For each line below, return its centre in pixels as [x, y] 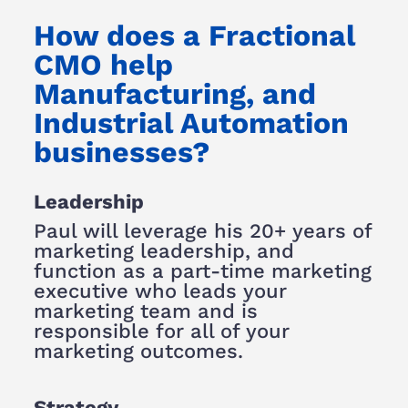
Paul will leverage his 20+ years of [202, 231]
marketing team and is [145, 311]
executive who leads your [160, 291]
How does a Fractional [194, 35]
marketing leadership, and [163, 251]
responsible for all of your [161, 331]
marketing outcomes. [138, 352]
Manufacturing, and [174, 93]
